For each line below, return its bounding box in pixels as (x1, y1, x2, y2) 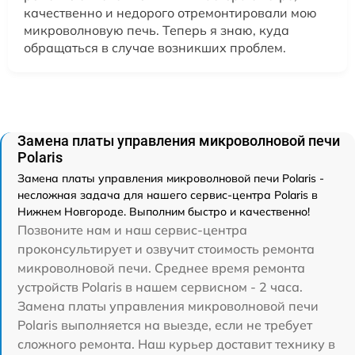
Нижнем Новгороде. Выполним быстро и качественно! (17, 204, 310, 219)
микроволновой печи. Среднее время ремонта (17, 260, 305, 277)
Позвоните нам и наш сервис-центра (17, 222, 247, 239)
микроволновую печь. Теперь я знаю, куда (24, 22, 289, 39)
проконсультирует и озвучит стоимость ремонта (17, 241, 315, 258)
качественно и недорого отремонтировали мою (24, 5, 317, 21)
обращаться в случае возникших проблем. (24, 40, 286, 56)
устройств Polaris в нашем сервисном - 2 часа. (17, 279, 303, 296)
